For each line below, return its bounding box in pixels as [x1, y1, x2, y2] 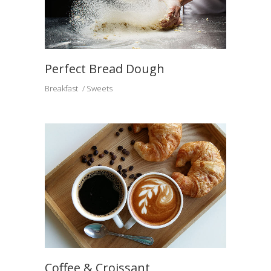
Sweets [87, 83, 113, 94]
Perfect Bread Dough [45, 60, 165, 77]
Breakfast [45, 83, 78, 94]
